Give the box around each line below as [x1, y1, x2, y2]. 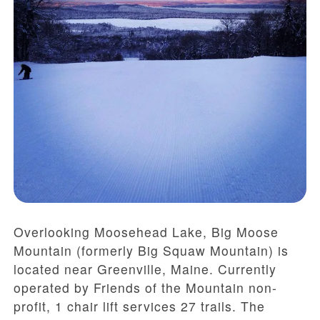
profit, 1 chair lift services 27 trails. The [14, 297, 265, 316]
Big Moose [211, 223, 279, 241]
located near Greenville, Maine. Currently [14, 260, 276, 279]
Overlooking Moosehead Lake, [14, 223, 211, 241]
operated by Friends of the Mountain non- [14, 279, 277, 297]
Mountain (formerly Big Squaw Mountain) [14, 241, 274, 260]
